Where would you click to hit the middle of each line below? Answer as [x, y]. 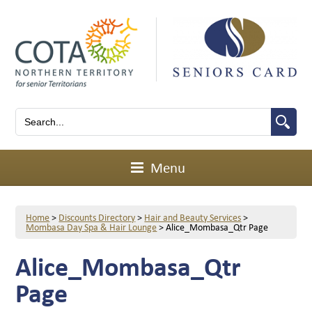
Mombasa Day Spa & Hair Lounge [92, 227]
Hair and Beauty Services [193, 217]
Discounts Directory [97, 217]
